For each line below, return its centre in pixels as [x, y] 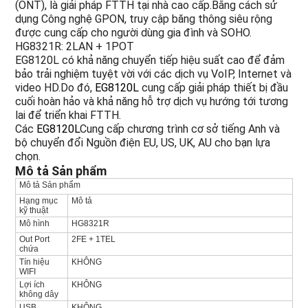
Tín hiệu [34, 262]
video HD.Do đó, [53, 88]
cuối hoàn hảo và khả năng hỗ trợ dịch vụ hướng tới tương [151, 102]
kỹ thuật [33, 211]
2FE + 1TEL [93, 240]
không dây [38, 295]
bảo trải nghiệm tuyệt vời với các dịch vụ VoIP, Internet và [153, 74]
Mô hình [34, 224]
